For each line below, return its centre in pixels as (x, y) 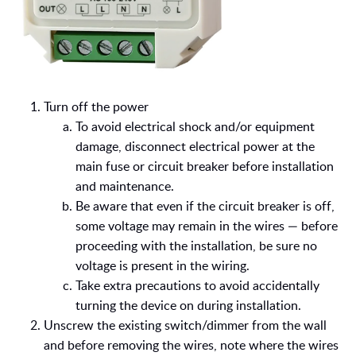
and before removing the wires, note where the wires (191, 345)
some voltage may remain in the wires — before (207, 226)
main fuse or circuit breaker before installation (205, 166)
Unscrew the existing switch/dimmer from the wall (185, 325)
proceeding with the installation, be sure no (196, 246)
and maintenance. (125, 186)
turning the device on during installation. (188, 306)
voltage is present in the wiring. (163, 266)
